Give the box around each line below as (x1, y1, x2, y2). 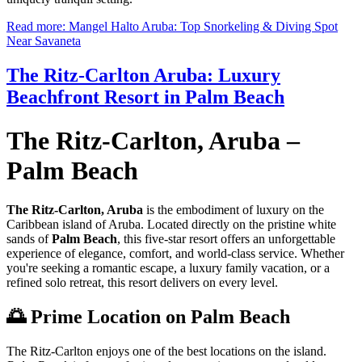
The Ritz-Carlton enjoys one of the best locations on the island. (6, 343, 326, 358)
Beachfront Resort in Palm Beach (6, 86, 284, 108)
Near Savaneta (6, 34, 81, 48)
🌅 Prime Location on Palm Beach (6, 306, 290, 328)
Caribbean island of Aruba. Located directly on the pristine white (6, 217, 336, 232)
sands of (6, 232, 52, 246)
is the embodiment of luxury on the (143, 203, 324, 217)
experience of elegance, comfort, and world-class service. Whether (6, 246, 344, 261)
